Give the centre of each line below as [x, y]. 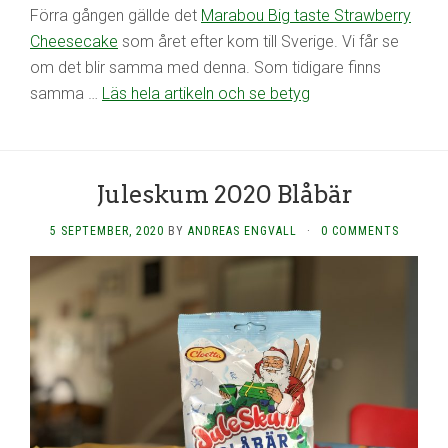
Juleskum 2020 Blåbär [224, 194]
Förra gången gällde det [115, 15]
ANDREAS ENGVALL [242, 230]
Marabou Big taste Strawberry [306, 15]
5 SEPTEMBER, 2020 [106, 230]
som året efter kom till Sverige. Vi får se [258, 41]
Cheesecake [74, 41]
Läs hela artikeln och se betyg [206, 93]
